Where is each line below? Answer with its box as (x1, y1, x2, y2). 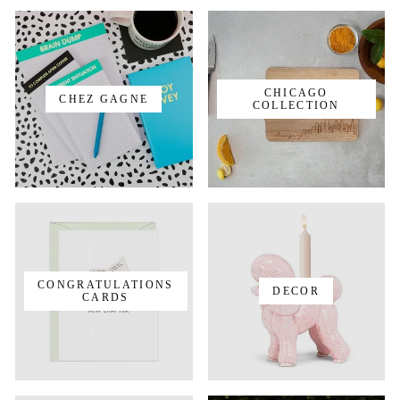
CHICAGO (263, 87, 329, 98)
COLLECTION (252, 99, 340, 111)
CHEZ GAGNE (59, 93, 149, 104)
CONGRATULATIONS (37, 279, 174, 291)
